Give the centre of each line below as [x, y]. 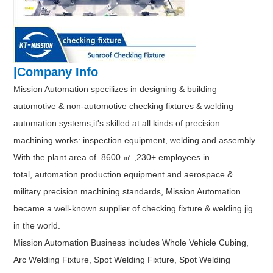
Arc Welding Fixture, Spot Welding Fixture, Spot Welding [122, 259]
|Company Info [56, 72]
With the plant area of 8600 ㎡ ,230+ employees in [112, 157]
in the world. [37, 225]
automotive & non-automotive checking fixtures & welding [124, 106]
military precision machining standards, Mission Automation [127, 191]
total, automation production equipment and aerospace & [123, 174]
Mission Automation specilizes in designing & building [115, 89]
